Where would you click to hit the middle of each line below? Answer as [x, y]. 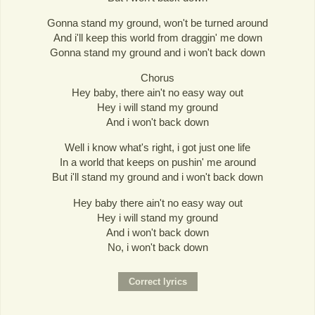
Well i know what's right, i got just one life [157, 148]
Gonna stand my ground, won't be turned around [157, 23]
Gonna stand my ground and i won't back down [157, 53]
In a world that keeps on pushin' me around [157, 162]
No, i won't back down [157, 247]
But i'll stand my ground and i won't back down [157, 177]
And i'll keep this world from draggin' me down [157, 38]
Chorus [157, 78]
